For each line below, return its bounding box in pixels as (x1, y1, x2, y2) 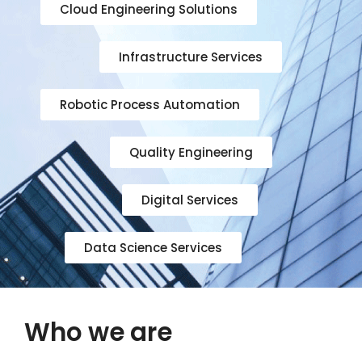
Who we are (24, 314, 172, 350)
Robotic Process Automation (60, 96, 240, 113)
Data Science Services (84, 239, 222, 256)
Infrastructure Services (119, 48, 263, 65)
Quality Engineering (129, 144, 253, 161)
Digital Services (141, 192, 238, 208)
